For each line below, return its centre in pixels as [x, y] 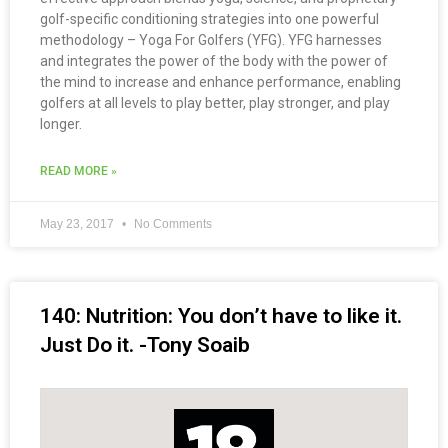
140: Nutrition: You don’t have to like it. [221, 316]
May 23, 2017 [78, 224]
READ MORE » [78, 171]
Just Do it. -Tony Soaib [145, 345]
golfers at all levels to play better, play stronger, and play [215, 103]
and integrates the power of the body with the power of [214, 61]
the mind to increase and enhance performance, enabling [220, 82]
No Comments [171, 224]
